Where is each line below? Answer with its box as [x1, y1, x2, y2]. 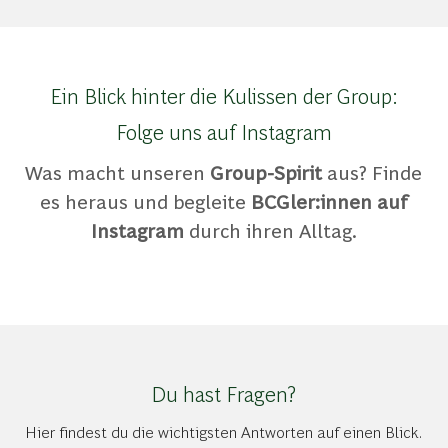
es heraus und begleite [39, 188, 251, 214]
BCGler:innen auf [250, 188, 408, 214]
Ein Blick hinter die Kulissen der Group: [49, 81, 398, 110]
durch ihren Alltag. [183, 217, 357, 243]
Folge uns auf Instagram [115, 117, 332, 146]
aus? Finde [322, 159, 423, 185]
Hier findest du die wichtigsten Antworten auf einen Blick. [25, 421, 423, 443]
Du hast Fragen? [151, 379, 297, 408]
